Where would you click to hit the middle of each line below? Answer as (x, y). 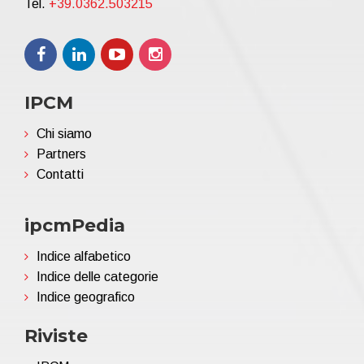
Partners (61, 154)
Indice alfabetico (84, 256)
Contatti (60, 174)
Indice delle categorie (97, 276)
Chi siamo (64, 133)
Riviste (56, 336)
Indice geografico (86, 297)
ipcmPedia (75, 225)
